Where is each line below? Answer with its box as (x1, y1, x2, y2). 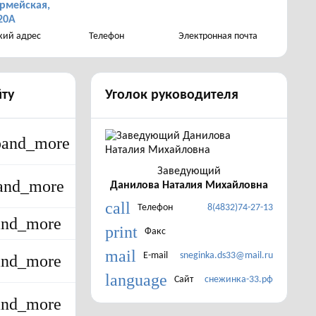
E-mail (143, 250, 168, 261)
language (105, 271, 167, 289)
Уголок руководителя (105, 88, 238, 102)
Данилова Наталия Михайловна (110, 180, 268, 191)
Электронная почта (178, 31, 257, 42)
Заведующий (157, 166, 221, 177)
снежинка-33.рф (205, 274, 273, 285)
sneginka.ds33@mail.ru (180, 250, 273, 261)
